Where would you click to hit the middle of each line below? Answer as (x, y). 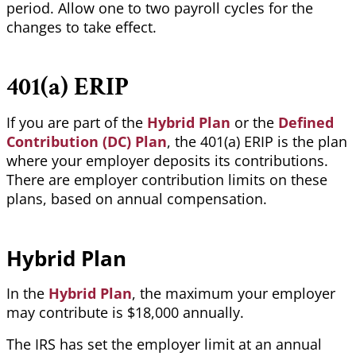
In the (27, 294)
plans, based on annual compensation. (137, 199)
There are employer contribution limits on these (167, 180)
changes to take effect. (81, 27)
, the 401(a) (205, 142)
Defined (306, 123)
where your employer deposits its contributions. (167, 161)
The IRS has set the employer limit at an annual (164, 344)
